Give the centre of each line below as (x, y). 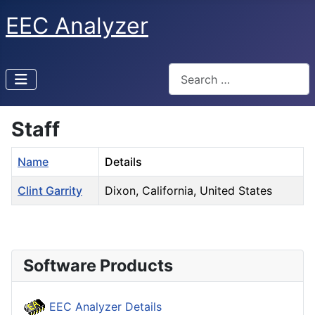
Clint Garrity (50, 191)
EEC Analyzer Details (104, 306)
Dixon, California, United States (188, 191)
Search (186, 71)
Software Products (98, 266)
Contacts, (36, 213)
